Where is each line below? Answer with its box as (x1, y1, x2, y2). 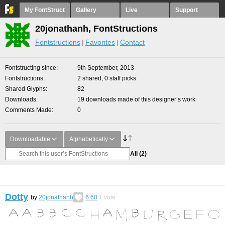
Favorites (85, 38, 115, 46)
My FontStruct (25, 7, 65, 14)
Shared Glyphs (5, 85, 46, 92)
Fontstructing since (5, 64, 56, 71)
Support (175, 7, 198, 14)
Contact (120, 38, 145, 46)
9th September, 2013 (77, 64, 134, 71)
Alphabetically (69, 136, 108, 143)
